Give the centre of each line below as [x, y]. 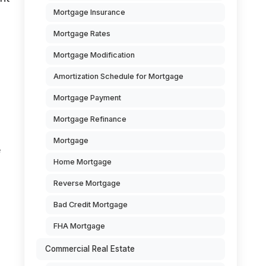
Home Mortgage [83, 162]
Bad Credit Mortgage [91, 205]
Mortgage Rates [82, 34]
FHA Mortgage [79, 226]
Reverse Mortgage [87, 183]
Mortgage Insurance [89, 12]
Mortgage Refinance [90, 119]
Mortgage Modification [94, 55]
